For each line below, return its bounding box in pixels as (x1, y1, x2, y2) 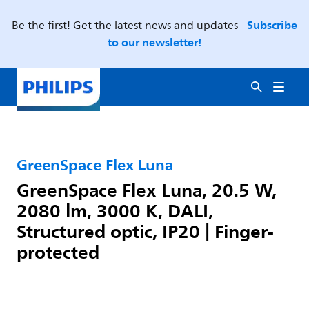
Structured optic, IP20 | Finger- (17, 216, 274, 246)
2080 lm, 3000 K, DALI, (17, 195, 213, 226)
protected (17, 237, 99, 267)
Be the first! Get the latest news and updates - (12, 17, 247, 34)
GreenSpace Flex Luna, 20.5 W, (17, 175, 277, 205)
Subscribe (247, 15, 297, 34)
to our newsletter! (108, 32, 201, 52)
